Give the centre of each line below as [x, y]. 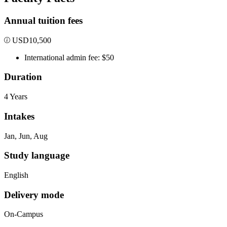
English [16, 175]
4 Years [16, 97]
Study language [37, 156]
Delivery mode [34, 195]
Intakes [19, 116]
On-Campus [24, 214]
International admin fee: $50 [69, 57]
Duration [23, 77]
